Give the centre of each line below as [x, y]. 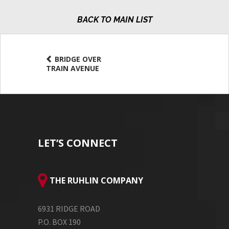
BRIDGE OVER [77, 59]
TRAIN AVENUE [73, 68]
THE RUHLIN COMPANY [96, 180]
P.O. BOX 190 [59, 222]
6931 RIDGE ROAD [69, 208]
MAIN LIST [133, 20]
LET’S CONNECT [78, 143]
